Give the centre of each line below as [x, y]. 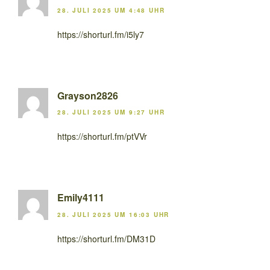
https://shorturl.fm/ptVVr [102, 137]
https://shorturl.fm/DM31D [106, 238]
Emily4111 [81, 198]
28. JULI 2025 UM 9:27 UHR [111, 112]
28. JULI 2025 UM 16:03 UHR [114, 214]
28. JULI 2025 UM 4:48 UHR [111, 10]
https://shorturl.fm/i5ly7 [101, 34]
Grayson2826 [88, 95]
